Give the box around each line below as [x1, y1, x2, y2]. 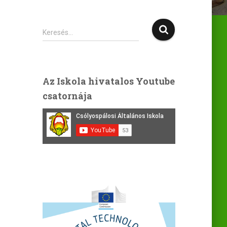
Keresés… [42, 28, 73, 36]
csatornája [42, 90, 92, 102]
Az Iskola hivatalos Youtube [42, 75, 175, 87]
